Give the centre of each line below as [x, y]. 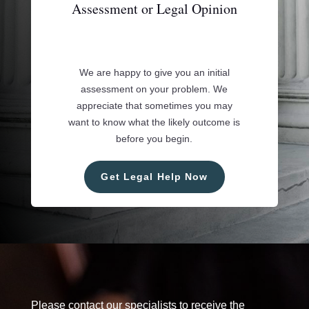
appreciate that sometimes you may [154, 106]
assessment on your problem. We [154, 89]
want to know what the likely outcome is [154, 122]
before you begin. [154, 139]
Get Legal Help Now [154, 177]
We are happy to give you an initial [154, 73]
